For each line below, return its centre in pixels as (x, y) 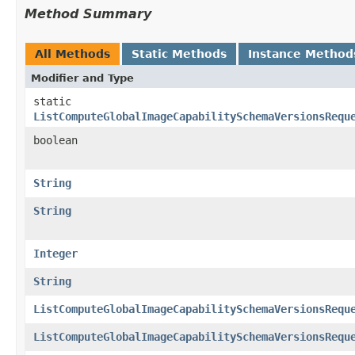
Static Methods (179, 53)
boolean (55, 140)
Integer (55, 253)
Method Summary (88, 13)
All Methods (73, 53)
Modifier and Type (82, 78)
